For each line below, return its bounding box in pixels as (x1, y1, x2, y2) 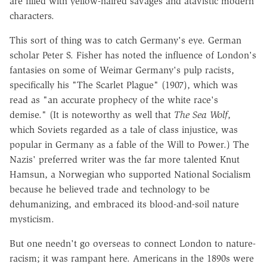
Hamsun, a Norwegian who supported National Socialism (10, 168, 251, 180)
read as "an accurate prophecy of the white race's (10, 94, 218, 105)
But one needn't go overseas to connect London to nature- (10, 237, 256, 249)
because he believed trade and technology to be (10, 183, 210, 195)
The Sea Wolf (174, 108, 228, 120)
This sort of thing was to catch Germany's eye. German (10, 34, 241, 46)
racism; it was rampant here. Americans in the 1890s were (10, 252, 254, 264)
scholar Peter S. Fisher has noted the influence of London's (10, 49, 256, 61)
